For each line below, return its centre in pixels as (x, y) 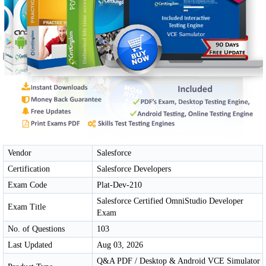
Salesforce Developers (134, 169)
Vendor (20, 153)
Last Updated (30, 245)
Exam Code (27, 185)
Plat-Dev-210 (119, 185)
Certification (29, 169)
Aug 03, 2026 (120, 245)
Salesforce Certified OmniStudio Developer (170, 201)
